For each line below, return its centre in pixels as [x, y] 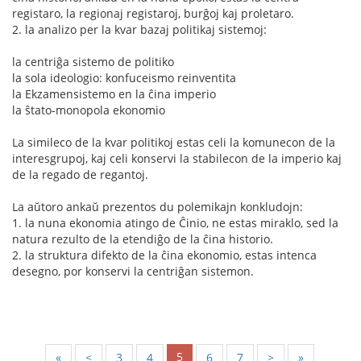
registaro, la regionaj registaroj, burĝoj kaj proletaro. [153, 13]
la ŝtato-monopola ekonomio [89, 110]
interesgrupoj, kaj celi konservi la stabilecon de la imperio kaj [177, 158]
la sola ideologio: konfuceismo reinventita [124, 77]
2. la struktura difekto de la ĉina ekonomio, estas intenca [164, 255]
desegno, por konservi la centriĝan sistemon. [133, 271]
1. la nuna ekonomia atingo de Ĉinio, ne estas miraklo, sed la [175, 222]
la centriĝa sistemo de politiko [93, 61]
